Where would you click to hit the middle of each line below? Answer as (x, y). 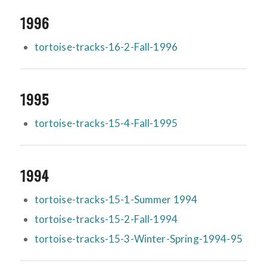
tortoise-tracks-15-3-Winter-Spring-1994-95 (138, 239)
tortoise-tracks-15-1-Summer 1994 (116, 200)
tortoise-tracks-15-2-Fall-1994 (106, 219)
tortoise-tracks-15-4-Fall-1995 (106, 123)
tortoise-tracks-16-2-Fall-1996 (106, 47)
